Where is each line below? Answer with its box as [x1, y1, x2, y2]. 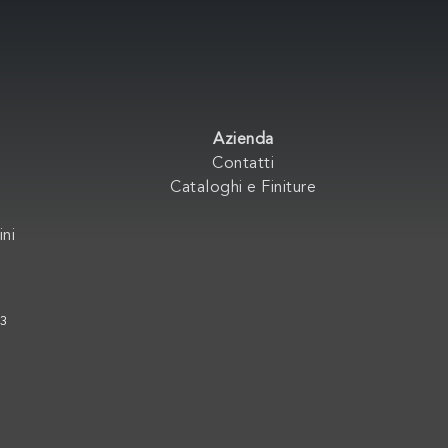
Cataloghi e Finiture [170, 179, 317, 196]
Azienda [213, 131, 274, 148]
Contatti [212, 155, 275, 172]
